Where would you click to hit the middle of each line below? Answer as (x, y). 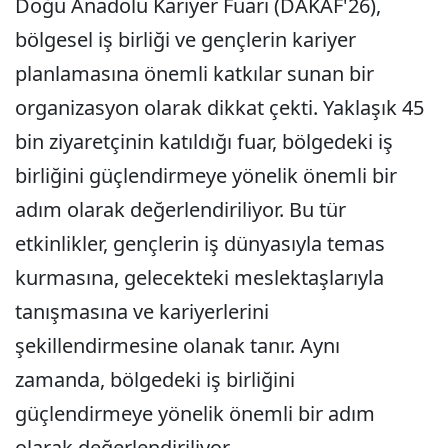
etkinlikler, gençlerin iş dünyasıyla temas (200, 243)
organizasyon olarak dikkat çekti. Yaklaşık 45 (219, 107)
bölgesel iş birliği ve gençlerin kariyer (185, 39)
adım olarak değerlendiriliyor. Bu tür (180, 209)
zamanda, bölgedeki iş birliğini (155, 379)
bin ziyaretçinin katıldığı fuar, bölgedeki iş (204, 141)
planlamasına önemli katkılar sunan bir (194, 73)
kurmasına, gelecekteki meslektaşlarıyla (199, 277)
